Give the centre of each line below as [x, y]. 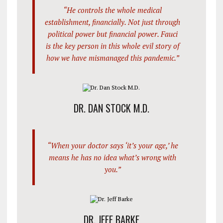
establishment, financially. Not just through [113, 22]
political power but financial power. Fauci [112, 34]
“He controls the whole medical [113, 10]
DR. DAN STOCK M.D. [111, 108]
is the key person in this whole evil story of [113, 46]
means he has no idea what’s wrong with [113, 158]
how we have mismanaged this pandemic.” [112, 58]
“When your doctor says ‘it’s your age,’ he [112, 146]
